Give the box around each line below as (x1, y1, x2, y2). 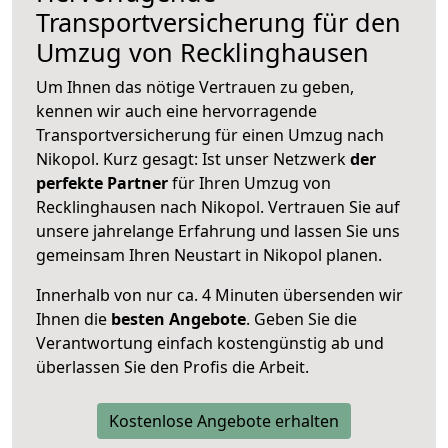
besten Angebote (111, 307, 246, 330)
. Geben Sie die (246, 307, 357, 330)
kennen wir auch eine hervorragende (36, 99, 317, 122)
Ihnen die (36, 307, 111, 330)
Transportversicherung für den (36, 4, 401, 39)
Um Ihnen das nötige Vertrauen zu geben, (36, 75, 354, 98)
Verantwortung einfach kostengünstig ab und (36, 331, 384, 354)
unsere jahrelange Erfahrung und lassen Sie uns (36, 219, 400, 242)
